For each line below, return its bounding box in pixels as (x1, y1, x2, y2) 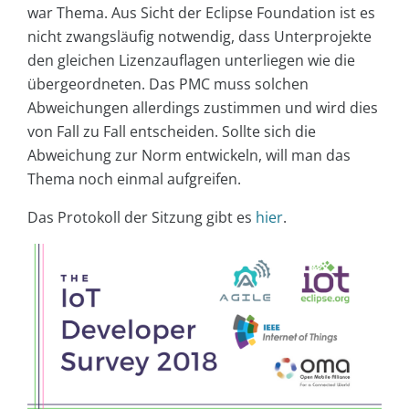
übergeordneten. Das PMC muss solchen (27, 73, 309, 94)
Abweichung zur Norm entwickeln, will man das (27, 144, 351, 165)
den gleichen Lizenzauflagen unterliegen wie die (27, 49, 355, 70)
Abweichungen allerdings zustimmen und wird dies (27, 97, 378, 118)
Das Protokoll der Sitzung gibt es (27, 206, 256, 227)
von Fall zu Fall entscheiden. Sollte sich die (27, 121, 316, 142)
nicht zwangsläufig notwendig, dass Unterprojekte (27, 26, 372, 47)
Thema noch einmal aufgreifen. (27, 168, 241, 189)
